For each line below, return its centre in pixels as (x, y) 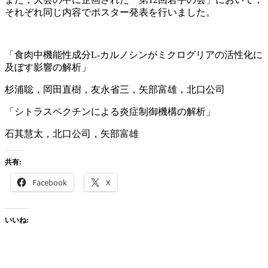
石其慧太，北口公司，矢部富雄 (72, 133)
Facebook (50, 182)
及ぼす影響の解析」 (48, 67)
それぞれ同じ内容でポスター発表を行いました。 (110, 12)
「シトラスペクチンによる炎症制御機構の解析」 (110, 111)
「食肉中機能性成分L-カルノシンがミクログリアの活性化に (134, 54)
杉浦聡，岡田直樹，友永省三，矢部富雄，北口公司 (115, 89)
